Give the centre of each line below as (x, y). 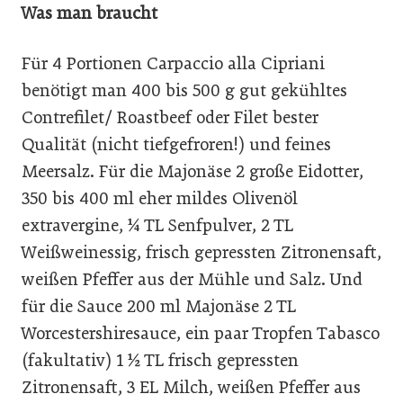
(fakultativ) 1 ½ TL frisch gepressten (160, 361)
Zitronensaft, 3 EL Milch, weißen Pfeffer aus (191, 388)
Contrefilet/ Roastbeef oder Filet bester (170, 118)
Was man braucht (90, 13)
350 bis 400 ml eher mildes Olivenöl (160, 199)
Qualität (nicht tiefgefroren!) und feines (176, 145)
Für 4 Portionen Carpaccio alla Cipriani (173, 64)
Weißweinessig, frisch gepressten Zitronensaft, (201, 253)
